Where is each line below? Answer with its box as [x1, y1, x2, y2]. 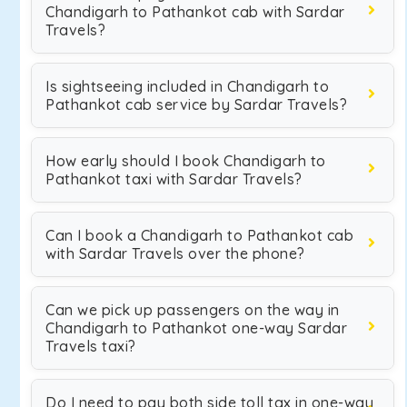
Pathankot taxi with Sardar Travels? [45, 170, 303, 188]
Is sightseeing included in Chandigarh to [45, 77, 329, 95]
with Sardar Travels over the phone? [45, 244, 305, 263]
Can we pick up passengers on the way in [45, 301, 340, 319]
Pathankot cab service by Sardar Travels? [45, 95, 347, 114]
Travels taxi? [45, 337, 136, 355]
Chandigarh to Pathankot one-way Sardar [45, 319, 347, 337]
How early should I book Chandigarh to [45, 152, 326, 170]
